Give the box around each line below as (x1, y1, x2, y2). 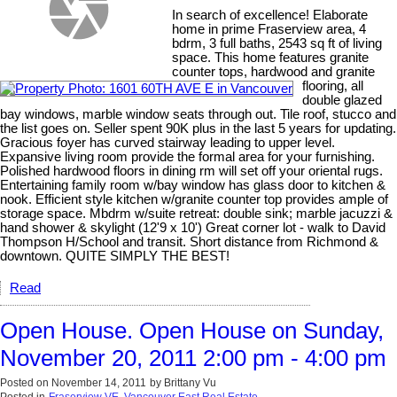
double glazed (302, 92, 382, 107)
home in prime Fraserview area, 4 (172, 21, 367, 36)
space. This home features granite (172, 50, 370, 65)
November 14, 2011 (51, 376, 146, 389)
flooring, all (302, 78, 363, 93)
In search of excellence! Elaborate (172, 7, 369, 22)
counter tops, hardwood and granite (172, 64, 376, 79)
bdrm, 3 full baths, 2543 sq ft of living (172, 35, 383, 51)
